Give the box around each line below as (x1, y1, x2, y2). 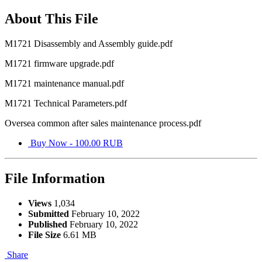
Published (28, 219, 67, 229)
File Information (5, 170, 105, 186)
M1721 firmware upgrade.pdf (5, 58, 114, 69)
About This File (5, 11, 98, 27)
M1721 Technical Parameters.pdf (5, 98, 127, 109)
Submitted (28, 208, 69, 219)
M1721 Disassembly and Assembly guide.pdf (5, 39, 173, 49)
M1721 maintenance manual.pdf (5, 78, 124, 89)
